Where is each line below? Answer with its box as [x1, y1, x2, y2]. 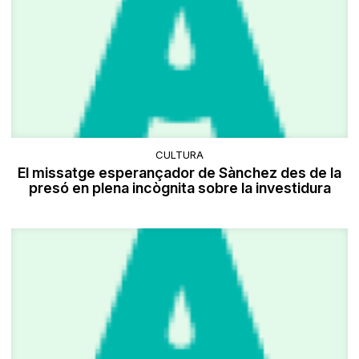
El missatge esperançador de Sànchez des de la [18, 163, 341, 181]
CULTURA [155, 147, 204, 161]
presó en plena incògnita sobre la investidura [28, 179, 331, 196]
